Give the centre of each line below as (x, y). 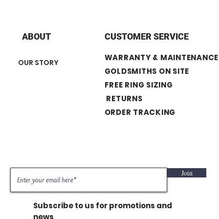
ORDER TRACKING (140, 112)
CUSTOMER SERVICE (146, 37)
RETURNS (124, 99)
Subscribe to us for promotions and (103, 206)
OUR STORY (38, 63)
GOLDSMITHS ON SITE (147, 71)
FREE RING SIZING (147, 85)
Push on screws (179, 6)
